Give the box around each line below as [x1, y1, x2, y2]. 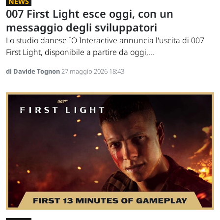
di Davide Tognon [6, 67, 61, 76]
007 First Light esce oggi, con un [6, 6, 173, 21]
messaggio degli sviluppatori [6, 20, 157, 35]
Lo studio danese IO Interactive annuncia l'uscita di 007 [6, 35, 204, 46]
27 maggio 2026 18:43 [61, 67, 124, 76]
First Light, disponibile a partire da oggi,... [6, 47, 154, 58]
